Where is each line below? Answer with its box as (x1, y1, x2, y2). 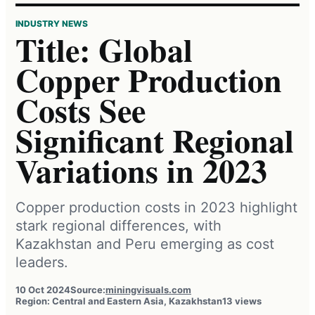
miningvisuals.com (105, 283, 191, 295)
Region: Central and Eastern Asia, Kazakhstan (15, 295, 222, 307)
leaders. (15, 253, 68, 271)
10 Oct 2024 (15, 283, 70, 295)
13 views (222, 295, 262, 307)
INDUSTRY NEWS (15, 18, 88, 29)
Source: (70, 283, 105, 295)
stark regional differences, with (15, 217, 221, 234)
